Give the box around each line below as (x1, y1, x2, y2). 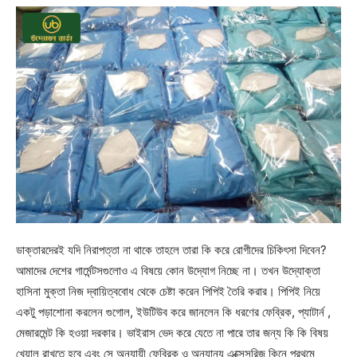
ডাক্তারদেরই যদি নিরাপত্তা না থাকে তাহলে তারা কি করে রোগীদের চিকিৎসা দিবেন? (16, 241, 327, 257)
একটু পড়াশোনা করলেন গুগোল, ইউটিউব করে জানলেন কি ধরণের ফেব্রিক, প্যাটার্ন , (16, 304, 331, 320)
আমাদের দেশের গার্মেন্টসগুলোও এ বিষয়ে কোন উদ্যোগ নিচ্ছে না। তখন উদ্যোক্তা (16, 262, 320, 278)
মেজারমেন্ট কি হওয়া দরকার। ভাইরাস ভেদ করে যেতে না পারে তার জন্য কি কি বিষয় (16, 324, 328, 340)
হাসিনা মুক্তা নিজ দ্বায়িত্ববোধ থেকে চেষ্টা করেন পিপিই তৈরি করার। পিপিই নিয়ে (16, 283, 320, 299)
